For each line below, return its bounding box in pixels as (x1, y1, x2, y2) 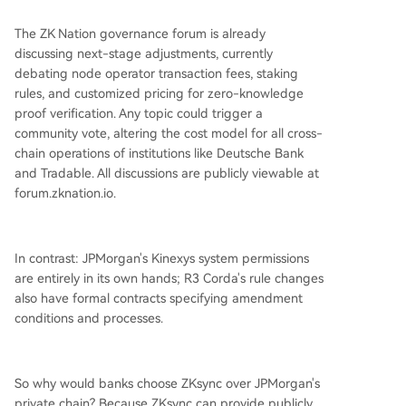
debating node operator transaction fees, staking (14, 65, 298, 81)
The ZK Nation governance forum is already (14, 25, 266, 41)
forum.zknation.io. (14, 185, 116, 200)
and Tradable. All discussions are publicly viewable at (14, 165, 319, 180)
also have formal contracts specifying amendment (14, 290, 303, 305)
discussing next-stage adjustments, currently (14, 45, 273, 61)
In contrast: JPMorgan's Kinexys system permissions (14, 250, 309, 266)
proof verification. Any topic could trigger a (14, 105, 263, 121)
